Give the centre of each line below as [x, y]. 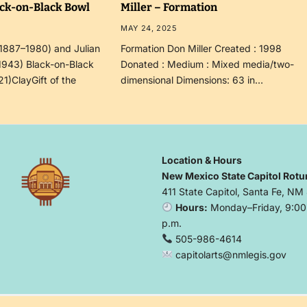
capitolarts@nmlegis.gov [229, 254]
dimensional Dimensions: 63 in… [192, 79]
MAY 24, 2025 [149, 28]
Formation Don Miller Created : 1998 [201, 48]
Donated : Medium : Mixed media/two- [208, 64]
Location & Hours [202, 160]
